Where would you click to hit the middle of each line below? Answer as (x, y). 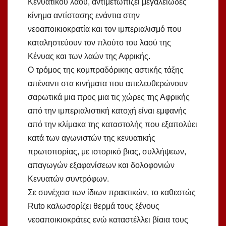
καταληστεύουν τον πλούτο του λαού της (99, 43)
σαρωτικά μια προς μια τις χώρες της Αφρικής (109, 97)
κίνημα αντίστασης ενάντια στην (84, 16)
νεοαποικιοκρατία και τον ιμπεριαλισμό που (105, 29)
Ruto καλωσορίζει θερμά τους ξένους (94, 206)
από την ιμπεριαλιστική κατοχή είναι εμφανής (107, 111)
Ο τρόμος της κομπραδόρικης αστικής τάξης (106, 70)
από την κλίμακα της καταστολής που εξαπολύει (112, 125)
